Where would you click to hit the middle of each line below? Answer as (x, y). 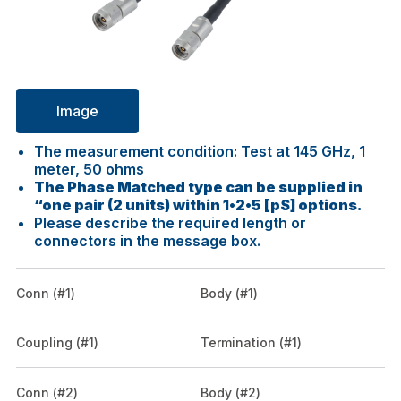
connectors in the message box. (147, 241)
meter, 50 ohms (89, 169)
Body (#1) (229, 293)
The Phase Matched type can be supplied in (198, 187)
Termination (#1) (251, 342)
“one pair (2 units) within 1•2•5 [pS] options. (198, 205)
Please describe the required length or (170, 223)
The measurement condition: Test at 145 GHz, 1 (200, 151)
